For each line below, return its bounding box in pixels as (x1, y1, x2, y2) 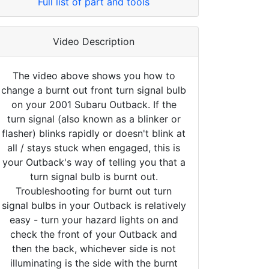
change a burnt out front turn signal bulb (1, 83, 186, 96)
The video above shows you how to (12, 69, 175, 82)
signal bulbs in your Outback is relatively (1, 199, 186, 211)
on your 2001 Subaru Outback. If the (11, 98, 177, 110)
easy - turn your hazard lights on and (9, 213, 178, 226)
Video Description (53, 35, 134, 47)
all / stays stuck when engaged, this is (7, 141, 180, 154)
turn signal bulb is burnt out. (29, 170, 158, 183)
